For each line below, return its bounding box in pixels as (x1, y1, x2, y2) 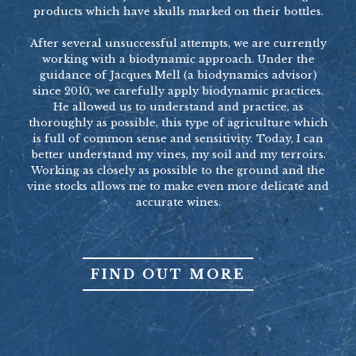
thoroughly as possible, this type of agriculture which (28, 115, 328, 130)
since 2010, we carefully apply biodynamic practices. (33, 83, 323, 98)
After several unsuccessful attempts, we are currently (29, 36, 327, 50)
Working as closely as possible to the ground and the (31, 163, 325, 177)
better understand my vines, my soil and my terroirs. (30, 147, 326, 161)
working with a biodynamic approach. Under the (41, 52, 315, 66)
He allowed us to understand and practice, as (52, 99, 304, 114)
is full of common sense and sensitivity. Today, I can (33, 131, 323, 145)
